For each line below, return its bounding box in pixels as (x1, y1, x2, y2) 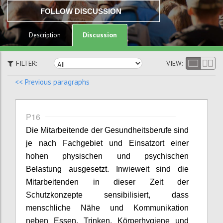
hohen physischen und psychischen (26, 152, 189, 160)
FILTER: (16, 58, 37, 68)
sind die (156, 165, 189, 173)
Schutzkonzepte (26, 191, 83, 199)
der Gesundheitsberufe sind (89, 126, 189, 134)
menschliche (26, 204, 81, 212)
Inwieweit (115, 165, 156, 173)
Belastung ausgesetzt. (26, 165, 109, 173)
